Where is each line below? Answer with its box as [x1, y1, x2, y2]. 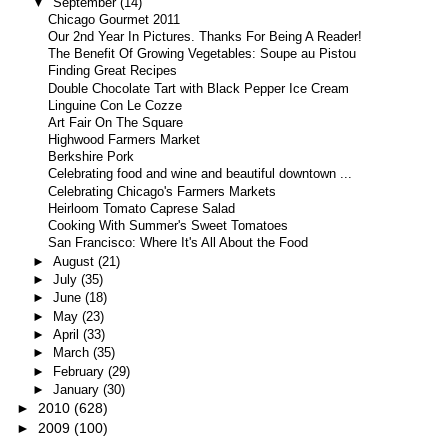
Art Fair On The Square [48, 115, 184, 130]
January [52, 381, 103, 397]
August [52, 253, 98, 269]
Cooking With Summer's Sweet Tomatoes [48, 218, 289, 233]
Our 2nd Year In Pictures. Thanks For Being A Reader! [48, 30, 363, 45]
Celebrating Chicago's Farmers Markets [48, 184, 277, 199]
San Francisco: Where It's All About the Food [48, 236, 309, 251]
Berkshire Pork [48, 150, 135, 165]
